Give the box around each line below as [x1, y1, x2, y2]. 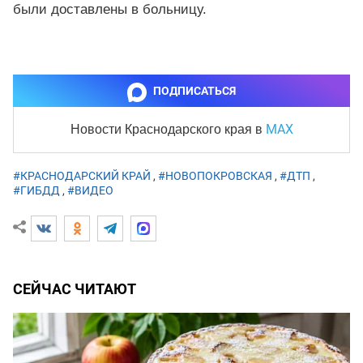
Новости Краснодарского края [70, 122, 255, 137]
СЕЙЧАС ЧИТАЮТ [13, 280, 136, 297]
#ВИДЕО [67, 184, 113, 198]
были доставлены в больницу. [13, 2, 207, 18]
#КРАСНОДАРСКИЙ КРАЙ [13, 169, 151, 183]
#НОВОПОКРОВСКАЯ [158, 169, 272, 183]
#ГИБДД [13, 184, 60, 198]
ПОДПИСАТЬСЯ [153, 84, 236, 98]
